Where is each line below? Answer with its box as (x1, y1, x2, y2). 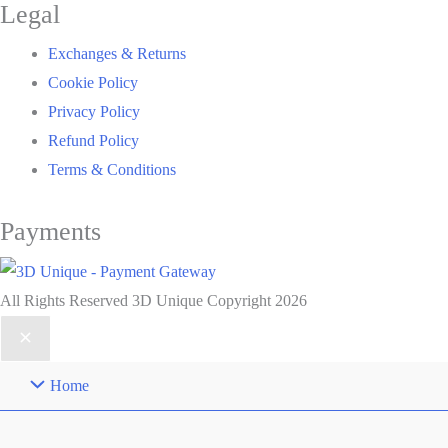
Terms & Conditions (48, 160, 176, 178)
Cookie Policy (48, 73, 138, 91)
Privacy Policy (48, 102, 140, 120)
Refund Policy (48, 131, 139, 149)
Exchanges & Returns (48, 44, 186, 62)
